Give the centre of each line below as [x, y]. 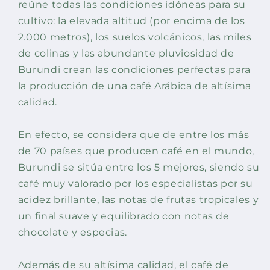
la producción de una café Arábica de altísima [135, 86]
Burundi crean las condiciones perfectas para [134, 70]
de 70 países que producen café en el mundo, [136, 151]
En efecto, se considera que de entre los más [133, 135]
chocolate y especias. [72, 233]
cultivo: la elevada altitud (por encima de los [131, 21]
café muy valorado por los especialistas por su [135, 184]
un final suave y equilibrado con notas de [124, 216]
